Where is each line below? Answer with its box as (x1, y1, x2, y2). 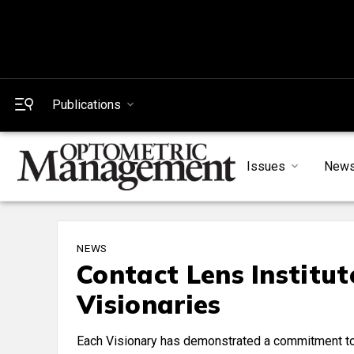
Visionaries (77, 288, 221, 321)
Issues (247, 159, 286, 175)
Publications (52, 97, 121, 112)
